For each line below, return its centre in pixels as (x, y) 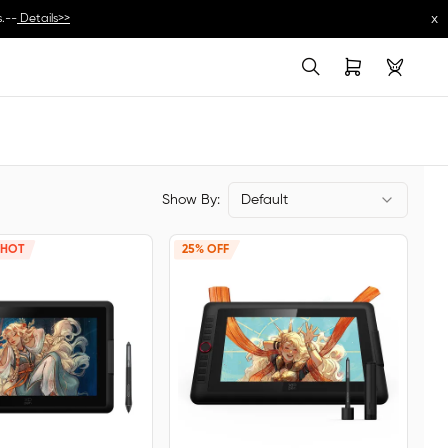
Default (264, 200)
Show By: (191, 199)
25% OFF (205, 249)
